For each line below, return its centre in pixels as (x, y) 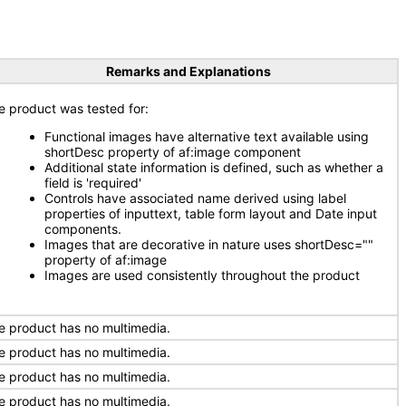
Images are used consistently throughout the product (202, 275)
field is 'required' (93, 183)
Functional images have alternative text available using (207, 136)
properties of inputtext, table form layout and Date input (211, 213)
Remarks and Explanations (188, 71)
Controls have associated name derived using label (195, 198)
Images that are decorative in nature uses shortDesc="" (209, 244)
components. (83, 229)
